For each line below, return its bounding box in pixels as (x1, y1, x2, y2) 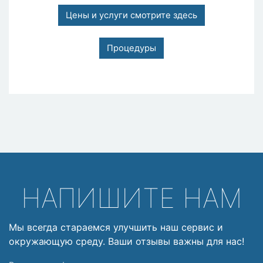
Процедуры (107, 42, 156, 53)
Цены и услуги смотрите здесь (66, 9, 197, 21)
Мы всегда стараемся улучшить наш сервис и (9, 221, 223, 234)
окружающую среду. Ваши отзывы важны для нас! (9, 235, 244, 248)
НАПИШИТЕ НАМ (21, 181, 242, 215)
